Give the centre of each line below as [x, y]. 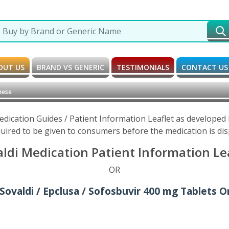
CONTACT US [205, 67]
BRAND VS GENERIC [71, 67]
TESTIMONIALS [143, 67]
